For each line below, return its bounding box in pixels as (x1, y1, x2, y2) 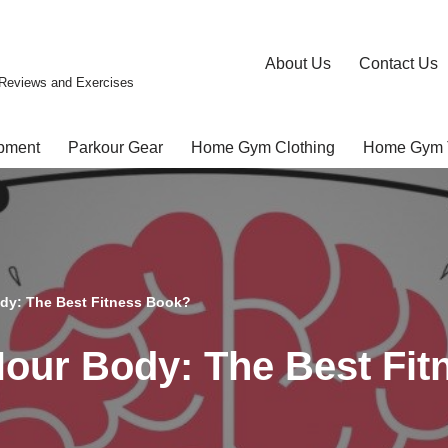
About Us (265, 54, 331, 72)
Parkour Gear (67, 138, 163, 156)
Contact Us (359, 54, 438, 72)
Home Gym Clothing (190, 138, 335, 156)
